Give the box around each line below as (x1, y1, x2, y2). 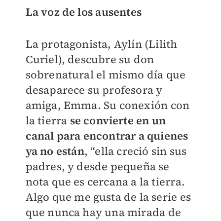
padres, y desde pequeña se (25, 159, 170, 174)
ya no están (25, 144, 84, 159)
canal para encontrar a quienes (25, 128, 188, 144)
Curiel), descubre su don (25, 52, 154, 67)
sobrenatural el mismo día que (25, 67, 186, 82)
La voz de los (25, 4, 96, 20)
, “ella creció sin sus (84, 144, 187, 159)
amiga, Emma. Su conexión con (25, 98, 190, 113)
